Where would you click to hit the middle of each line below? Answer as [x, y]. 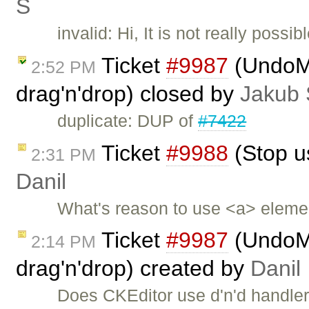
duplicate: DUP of [128, 120]
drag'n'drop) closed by [128, 93]
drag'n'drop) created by [133, 269]
